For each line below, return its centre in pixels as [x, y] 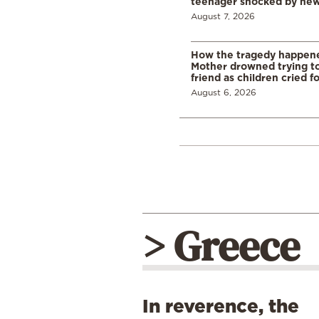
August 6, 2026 [224, 93]
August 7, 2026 [223, 16]
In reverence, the [221, 306]
